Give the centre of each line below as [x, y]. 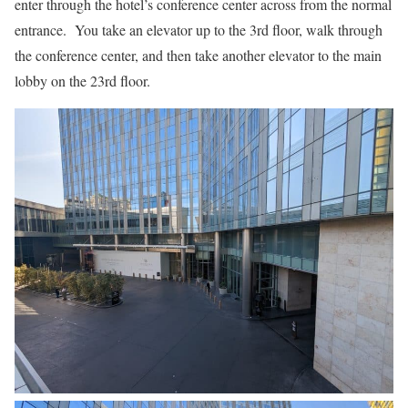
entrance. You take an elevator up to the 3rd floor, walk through [199, 29]
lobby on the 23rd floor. [82, 80]
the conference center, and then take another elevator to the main [198, 55]
